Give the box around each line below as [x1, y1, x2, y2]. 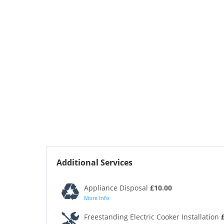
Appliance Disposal [84, 182, 150, 192]
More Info [84, 193, 109, 201]
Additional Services [56, 156, 132, 168]
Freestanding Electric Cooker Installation [84, 211, 221, 221]
